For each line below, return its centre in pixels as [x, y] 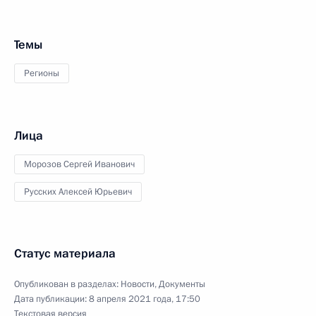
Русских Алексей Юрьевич [78, 192]
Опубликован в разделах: [67, 284]
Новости [138, 284]
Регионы [42, 73]
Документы [182, 284]
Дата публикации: [51, 299]
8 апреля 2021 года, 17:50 [145, 299]
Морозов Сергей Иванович [79, 164]
